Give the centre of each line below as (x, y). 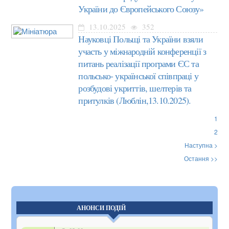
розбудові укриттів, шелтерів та (135, 88)
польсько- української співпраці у (139, 75)
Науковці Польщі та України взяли (141, 39)
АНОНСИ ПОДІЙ (101, 208)
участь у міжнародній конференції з (142, 51)
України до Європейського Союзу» (141, 8)
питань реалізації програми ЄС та (139, 63)
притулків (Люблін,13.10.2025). (135, 100)
